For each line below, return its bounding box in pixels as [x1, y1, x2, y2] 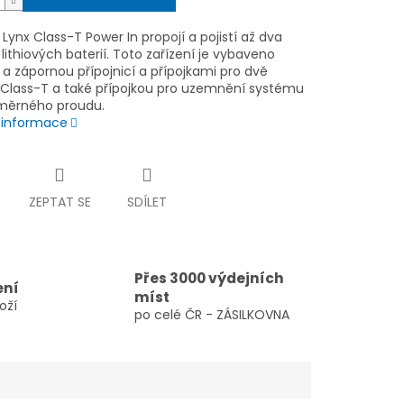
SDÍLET [126, 193, 167, 212]
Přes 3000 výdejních [134, 269, 284, 289]
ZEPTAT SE [28, 193, 91, 212]
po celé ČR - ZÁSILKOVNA [134, 306, 289, 325]
